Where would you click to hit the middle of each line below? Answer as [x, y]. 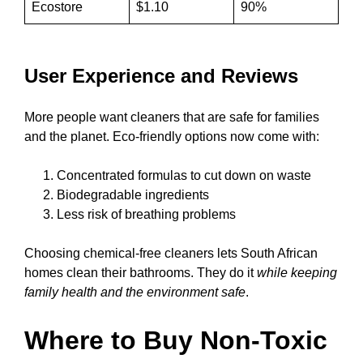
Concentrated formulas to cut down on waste [184, 176]
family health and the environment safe [135, 293]
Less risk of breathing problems [146, 215]
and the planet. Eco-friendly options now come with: [172, 137]
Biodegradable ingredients [133, 195]
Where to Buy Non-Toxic [176, 341]
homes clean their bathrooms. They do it [141, 273]
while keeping [297, 273]
